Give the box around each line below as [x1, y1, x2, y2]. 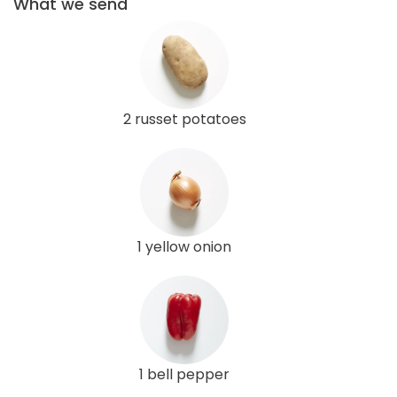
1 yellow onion [137, 236, 231, 257]
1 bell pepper [139, 363, 230, 385]
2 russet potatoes [122, 108, 246, 129]
